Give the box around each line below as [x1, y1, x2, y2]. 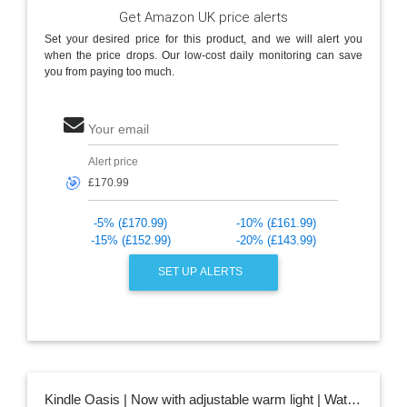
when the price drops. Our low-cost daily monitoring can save [44, 49, 363, 63]
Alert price [87, 154, 138, 168]
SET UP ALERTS [158, 265, 246, 279]
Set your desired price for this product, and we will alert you [44, 33, 363, 46]
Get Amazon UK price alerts [119, 7, 288, 25]
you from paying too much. [44, 65, 174, 79]
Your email [87, 123, 149, 137]
